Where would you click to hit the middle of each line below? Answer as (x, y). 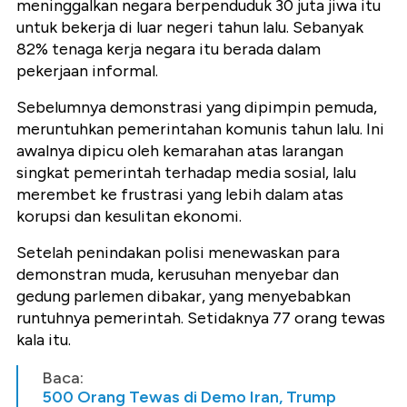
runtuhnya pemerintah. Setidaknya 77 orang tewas (201, 318)
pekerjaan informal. (87, 70)
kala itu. (44, 339)
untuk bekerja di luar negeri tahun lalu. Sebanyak (190, 27)
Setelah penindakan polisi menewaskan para (178, 252)
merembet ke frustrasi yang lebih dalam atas (180, 194)
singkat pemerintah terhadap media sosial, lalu (186, 172)
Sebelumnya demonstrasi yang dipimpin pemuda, (197, 107)
